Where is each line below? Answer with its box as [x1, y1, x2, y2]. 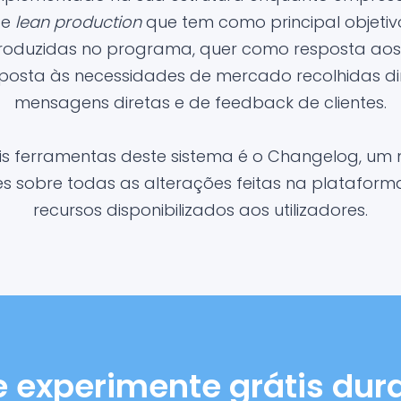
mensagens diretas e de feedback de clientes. [13, 91, 387, 114]
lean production [14, 11, 141, 33]
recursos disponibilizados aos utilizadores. [32, 199, 368, 221]
